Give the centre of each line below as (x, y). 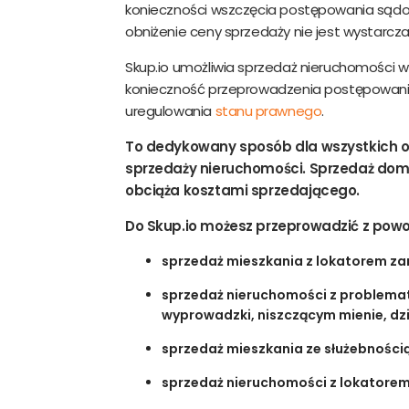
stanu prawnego (268, 110)
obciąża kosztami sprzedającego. (242, 190)
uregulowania (170, 110)
